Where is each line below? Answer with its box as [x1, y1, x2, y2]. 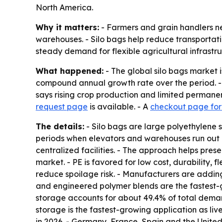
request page [36, 102, 88, 112]
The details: [36, 121, 84, 132]
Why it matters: [36, 22, 99, 33]
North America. [36, 2, 93, 13]
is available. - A [88, 102, 150, 112]
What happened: [36, 66, 104, 76]
